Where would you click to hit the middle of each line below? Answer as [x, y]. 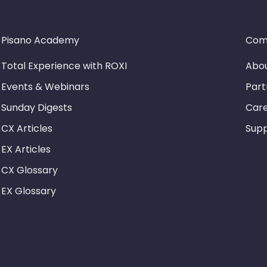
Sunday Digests [37, 107]
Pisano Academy [41, 40]
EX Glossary [29, 191]
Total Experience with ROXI [64, 66]
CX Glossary [30, 170]
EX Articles [26, 149]
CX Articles [27, 128]
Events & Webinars [46, 86]
